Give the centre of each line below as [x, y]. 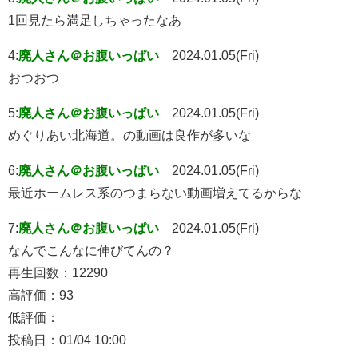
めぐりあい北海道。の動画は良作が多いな [129, 135]
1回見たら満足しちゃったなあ [95, 20]
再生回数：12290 [58, 272]
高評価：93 [41, 294]
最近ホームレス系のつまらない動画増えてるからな [155, 192]
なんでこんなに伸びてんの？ [91, 250]
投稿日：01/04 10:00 [67, 339]
